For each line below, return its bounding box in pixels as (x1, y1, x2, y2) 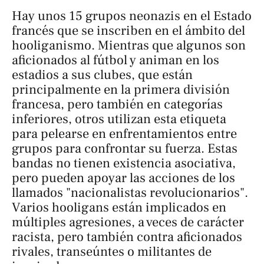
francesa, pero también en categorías (12, 96, 223, 113)
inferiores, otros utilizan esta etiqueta (12, 111, 226, 128)
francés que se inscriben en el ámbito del (12, 22, 245, 39)
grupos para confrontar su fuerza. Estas (12, 140, 237, 157)
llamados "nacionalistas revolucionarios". (12, 184, 248, 202)
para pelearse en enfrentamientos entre (12, 126, 237, 143)
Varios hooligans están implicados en (12, 199, 226, 216)
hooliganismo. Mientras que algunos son (12, 37, 246, 54)
